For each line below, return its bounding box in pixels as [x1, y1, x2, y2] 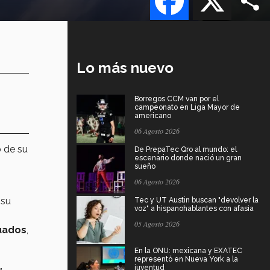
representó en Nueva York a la [134, 254, 238, 263]
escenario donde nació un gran [134, 153, 242, 162]
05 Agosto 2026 [134, 218, 180, 228]
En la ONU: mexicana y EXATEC [134, 246, 242, 255]
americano [134, 111, 171, 120]
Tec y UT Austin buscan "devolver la [134, 195, 259, 204]
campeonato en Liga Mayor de [134, 102, 240, 111]
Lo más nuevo [77, 58, 174, 77]
